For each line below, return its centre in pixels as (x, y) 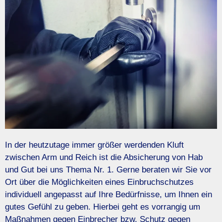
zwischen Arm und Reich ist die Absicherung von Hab (104, 157)
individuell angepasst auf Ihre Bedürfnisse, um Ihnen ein (109, 194)
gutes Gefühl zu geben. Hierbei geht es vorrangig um (103, 207)
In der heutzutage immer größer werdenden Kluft (94, 145)
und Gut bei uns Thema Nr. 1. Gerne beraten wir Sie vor (108, 169)
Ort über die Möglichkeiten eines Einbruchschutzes (99, 182)
